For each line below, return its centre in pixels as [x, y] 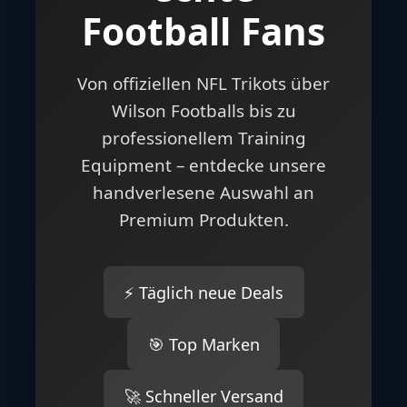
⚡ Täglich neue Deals [203, 292]
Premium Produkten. [203, 220]
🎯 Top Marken [203, 344]
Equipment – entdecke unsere [203, 166]
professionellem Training [203, 139]
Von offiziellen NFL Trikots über [203, 84]
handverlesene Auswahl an [203, 193]
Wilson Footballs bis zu [203, 111]
